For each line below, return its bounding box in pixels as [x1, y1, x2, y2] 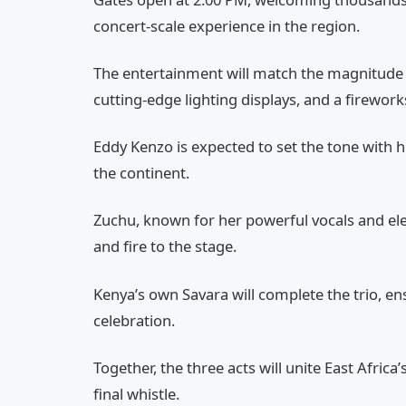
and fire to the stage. [93, 236, 237, 257]
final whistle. [93, 382, 179, 404]
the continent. [93, 162, 189, 184]
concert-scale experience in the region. [93, 14, 360, 36]
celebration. [93, 309, 175, 331]
